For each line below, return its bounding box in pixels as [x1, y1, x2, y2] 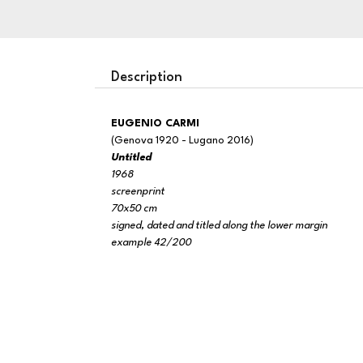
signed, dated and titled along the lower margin [111, 220, 327, 231]
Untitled [111, 152, 152, 163]
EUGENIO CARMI [117, 118, 199, 129]
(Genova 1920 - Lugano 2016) [111, 135, 254, 146]
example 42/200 [111, 237, 191, 248]
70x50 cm [111, 203, 157, 214]
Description [111, 70, 182, 84]
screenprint [111, 186, 164, 197]
